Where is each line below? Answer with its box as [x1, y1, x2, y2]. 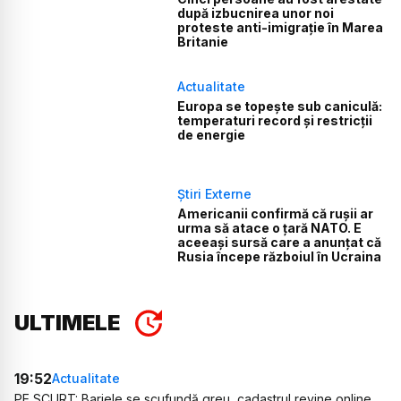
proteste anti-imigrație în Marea [177, 19, 384, 35]
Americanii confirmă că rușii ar [177, 206, 374, 222]
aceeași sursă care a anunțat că [177, 235, 382, 251]
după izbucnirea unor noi [177, 4, 335, 21]
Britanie [177, 33, 229, 49]
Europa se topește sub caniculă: [177, 98, 383, 114]
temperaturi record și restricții [177, 112, 373, 128]
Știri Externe [177, 186, 252, 202]
